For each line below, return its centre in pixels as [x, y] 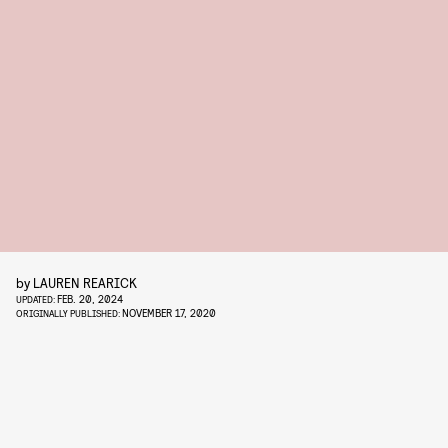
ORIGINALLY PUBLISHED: [69, 313]
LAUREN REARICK [85, 282]
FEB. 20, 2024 [90, 298]
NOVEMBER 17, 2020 [169, 312]
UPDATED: [36, 299]
